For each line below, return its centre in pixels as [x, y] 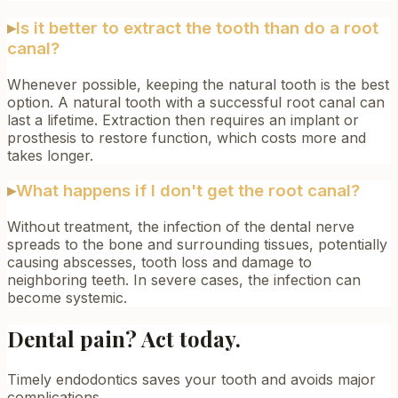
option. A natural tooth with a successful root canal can [196, 102]
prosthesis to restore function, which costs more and [187, 137]
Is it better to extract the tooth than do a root [197, 28]
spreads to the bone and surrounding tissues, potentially [197, 245]
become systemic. [67, 298]
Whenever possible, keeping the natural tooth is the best [198, 84]
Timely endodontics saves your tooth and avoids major [191, 379]
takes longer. [50, 155]
